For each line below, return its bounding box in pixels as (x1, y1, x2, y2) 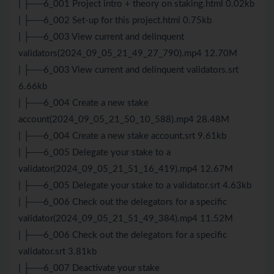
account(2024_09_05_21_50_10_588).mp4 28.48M (18, 115, 229, 125)
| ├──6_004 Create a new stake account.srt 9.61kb (18, 131, 226, 141)
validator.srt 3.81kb (18, 247, 97, 257)
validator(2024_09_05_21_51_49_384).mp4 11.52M (18, 214, 233, 224)
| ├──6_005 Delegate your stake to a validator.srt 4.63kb (18, 181, 251, 191)
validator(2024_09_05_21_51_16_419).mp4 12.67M (18, 165, 233, 174)
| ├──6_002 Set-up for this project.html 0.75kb (18, 16, 212, 26)
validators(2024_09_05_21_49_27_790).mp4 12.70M (18, 49, 237, 59)
